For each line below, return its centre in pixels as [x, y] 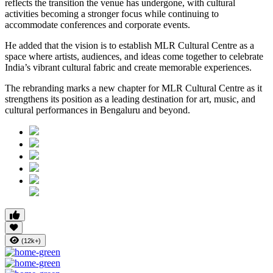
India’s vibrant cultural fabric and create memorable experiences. [128, 68]
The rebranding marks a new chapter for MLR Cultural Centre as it [133, 88]
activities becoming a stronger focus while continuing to [112, 14]
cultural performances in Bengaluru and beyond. [97, 110]
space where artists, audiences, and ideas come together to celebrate [134, 57]
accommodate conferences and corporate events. [97, 25]
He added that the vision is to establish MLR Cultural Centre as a [129, 46]
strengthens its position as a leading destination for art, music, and [130, 99]
